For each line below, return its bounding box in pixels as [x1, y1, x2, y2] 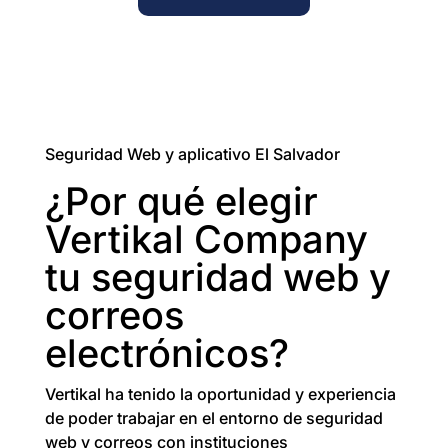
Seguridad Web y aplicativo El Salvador [44, 144, 340, 164]
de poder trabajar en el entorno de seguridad [44, 408, 383, 428]
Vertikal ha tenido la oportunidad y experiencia [44, 384, 396, 404]
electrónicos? [44, 330, 289, 376]
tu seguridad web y [44, 254, 391, 300]
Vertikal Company [44, 216, 368, 262]
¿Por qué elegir [44, 178, 318, 224]
